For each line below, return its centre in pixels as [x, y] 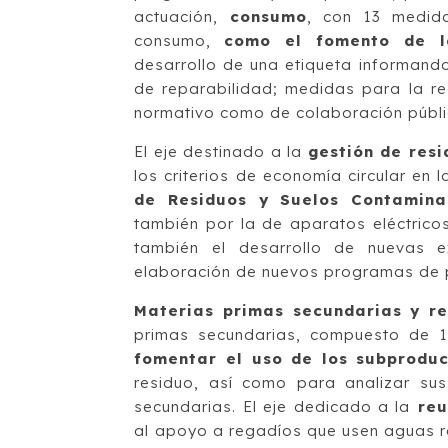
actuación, [182, 16]
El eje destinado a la [221, 151]
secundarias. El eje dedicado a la [272, 406]
